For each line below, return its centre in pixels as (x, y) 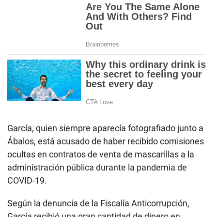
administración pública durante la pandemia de (97, 168)
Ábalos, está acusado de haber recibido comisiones (106, 141)
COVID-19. (27, 181)
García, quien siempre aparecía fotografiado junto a (105, 128)
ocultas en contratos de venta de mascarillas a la (101, 155)
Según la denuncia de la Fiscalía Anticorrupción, (98, 203)
